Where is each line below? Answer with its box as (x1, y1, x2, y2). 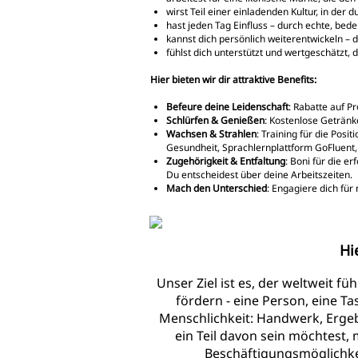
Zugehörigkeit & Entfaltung (166, 153, 285, 168)
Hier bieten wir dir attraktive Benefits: (150, 72, 319, 86)
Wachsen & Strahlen (166, 126, 257, 141)
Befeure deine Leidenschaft (166, 99, 288, 113)
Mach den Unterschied (166, 181, 267, 195)
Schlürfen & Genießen (166, 113, 265, 127)
